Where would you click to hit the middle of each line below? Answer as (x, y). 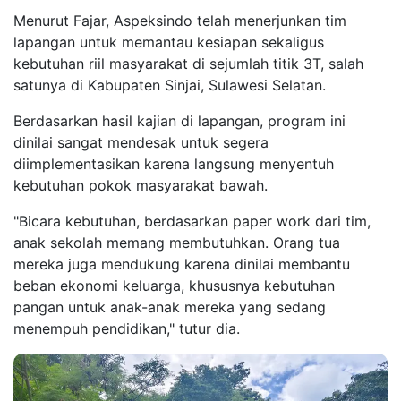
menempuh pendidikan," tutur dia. (127, 329)
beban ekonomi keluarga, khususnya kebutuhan (174, 286)
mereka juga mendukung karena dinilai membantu (182, 264)
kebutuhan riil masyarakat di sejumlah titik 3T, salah (188, 64)
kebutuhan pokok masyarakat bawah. (141, 186)
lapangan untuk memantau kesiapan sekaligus (169, 43)
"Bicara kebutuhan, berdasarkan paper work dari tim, (192, 222)
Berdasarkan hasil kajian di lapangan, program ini (179, 121)
